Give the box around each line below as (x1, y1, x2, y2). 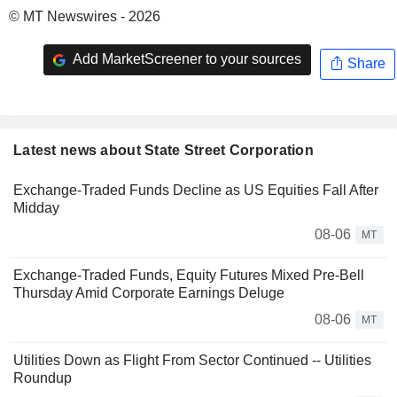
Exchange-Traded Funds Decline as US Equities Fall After (13, 182, 378, 198)
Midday (13, 199, 59, 215)
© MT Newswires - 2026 (9, 8, 160, 24)
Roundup (13, 370, 72, 385)
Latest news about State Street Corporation (13, 142, 314, 158)
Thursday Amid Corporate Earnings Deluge (13, 284, 284, 300)
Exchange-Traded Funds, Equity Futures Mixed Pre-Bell (13, 267, 364, 283)
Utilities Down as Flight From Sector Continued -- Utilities (13, 352, 371, 368)
